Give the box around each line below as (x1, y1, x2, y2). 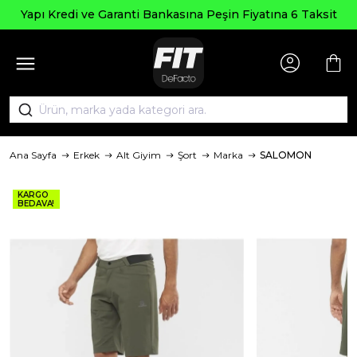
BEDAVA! (18, 198, 55, 209)
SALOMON (260, 149, 312, 161)
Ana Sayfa (10, 149, 57, 161)
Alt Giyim (116, 149, 161, 161)
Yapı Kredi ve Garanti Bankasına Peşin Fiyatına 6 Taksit (20, 7, 337, 22)
